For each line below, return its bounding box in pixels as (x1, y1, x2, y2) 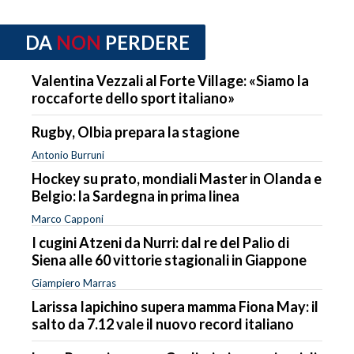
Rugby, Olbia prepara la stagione (32, 122, 239, 141)
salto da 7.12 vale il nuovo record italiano (32, 314, 294, 333)
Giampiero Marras (32, 276, 116, 289)
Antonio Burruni (32, 148, 104, 161)
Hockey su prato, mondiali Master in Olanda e (32, 169, 322, 187)
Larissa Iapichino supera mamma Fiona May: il (32, 297, 318, 315)
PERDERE (105, 31, 190, 55)
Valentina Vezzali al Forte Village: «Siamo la (32, 71, 309, 89)
